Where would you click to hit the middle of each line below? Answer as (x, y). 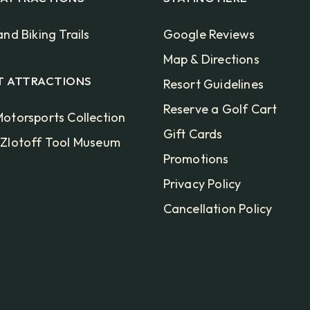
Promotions (196, 159)
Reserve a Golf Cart (220, 109)
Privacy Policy (202, 184)
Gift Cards (193, 134)
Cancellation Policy (218, 209)
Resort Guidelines (213, 84)
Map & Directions (211, 60)
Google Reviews (209, 35)
